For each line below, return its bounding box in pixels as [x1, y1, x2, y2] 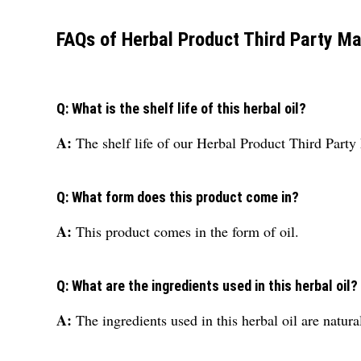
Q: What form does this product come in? [56, 188, 299, 205]
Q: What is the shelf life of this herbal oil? [56, 99, 306, 117]
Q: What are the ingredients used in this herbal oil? [56, 276, 358, 294]
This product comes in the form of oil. [76, 221, 299, 241]
